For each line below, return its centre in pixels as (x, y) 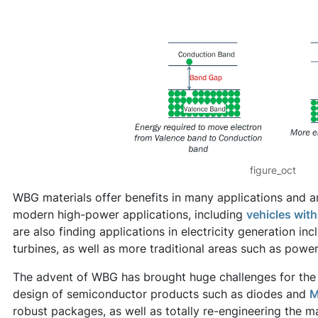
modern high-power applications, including (130, 214)
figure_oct (273, 170)
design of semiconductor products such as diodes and (161, 294)
